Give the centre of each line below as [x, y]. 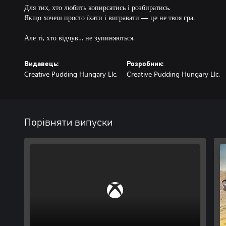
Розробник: [145, 64]
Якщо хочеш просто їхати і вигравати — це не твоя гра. [109, 17]
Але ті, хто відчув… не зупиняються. [79, 38]
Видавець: [41, 64]
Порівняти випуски [68, 123]
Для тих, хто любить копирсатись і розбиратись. [97, 7]
